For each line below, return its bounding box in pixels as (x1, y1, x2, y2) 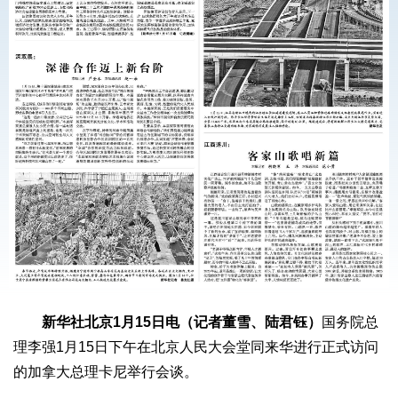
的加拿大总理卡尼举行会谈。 (13, 364, 198, 380)
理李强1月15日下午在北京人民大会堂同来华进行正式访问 (13, 339, 378, 355)
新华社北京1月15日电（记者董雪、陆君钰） (42, 314, 322, 330)
